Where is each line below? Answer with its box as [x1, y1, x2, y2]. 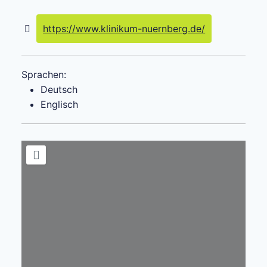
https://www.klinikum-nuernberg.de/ [43, 22, 206, 35]
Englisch [41, 98, 78, 110]
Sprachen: [21, 68, 66, 80]
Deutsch [41, 83, 77, 95]
